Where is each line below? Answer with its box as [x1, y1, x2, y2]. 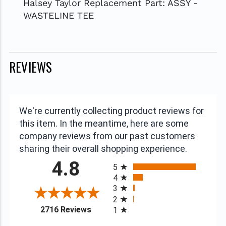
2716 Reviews [40, 205, 92, 215]
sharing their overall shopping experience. [19, 143, 187, 154]
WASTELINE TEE [23, 10, 94, 21]
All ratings [112, 153, 148, 163]
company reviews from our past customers [19, 131, 195, 142]
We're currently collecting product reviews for [19, 105, 204, 117]
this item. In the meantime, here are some [19, 118, 189, 129]
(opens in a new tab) [91, 203, 162, 213]
